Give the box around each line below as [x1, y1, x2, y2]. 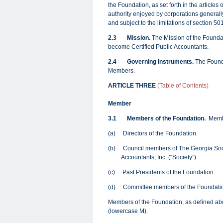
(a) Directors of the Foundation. [108, 130, 198, 137]
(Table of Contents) [157, 82, 209, 89]
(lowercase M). [108, 208, 148, 215]
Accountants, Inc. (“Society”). [108, 154, 198, 161]
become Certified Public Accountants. [108, 43, 209, 50]
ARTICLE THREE [108, 82, 157, 89]
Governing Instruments [127, 58, 192, 65]
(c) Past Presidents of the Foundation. [108, 169, 215, 176]
